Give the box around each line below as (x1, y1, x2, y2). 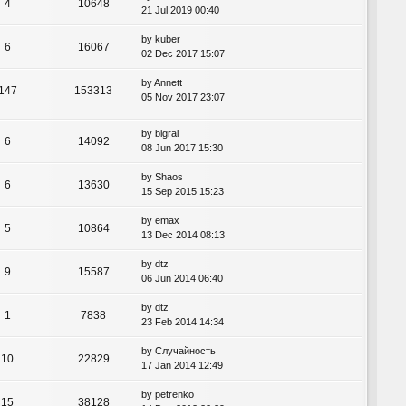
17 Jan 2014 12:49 (141, 360, 223, 372)
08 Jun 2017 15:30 (141, 142, 223, 154)
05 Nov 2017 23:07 (141, 91, 225, 102)
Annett (154, 76, 182, 88)
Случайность (155, 345, 216, 357)
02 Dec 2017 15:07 (141, 47, 225, 59)
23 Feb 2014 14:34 (141, 316, 224, 328)
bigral (155, 128, 179, 140)
